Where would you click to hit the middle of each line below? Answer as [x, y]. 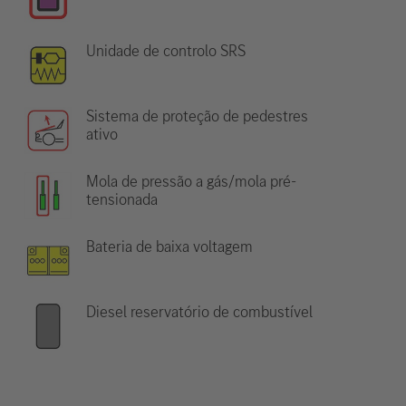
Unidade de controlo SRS [165, 51]
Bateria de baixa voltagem [169, 247]
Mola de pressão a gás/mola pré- [191, 182]
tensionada [121, 200]
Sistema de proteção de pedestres [197, 116]
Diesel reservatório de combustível [199, 312]
